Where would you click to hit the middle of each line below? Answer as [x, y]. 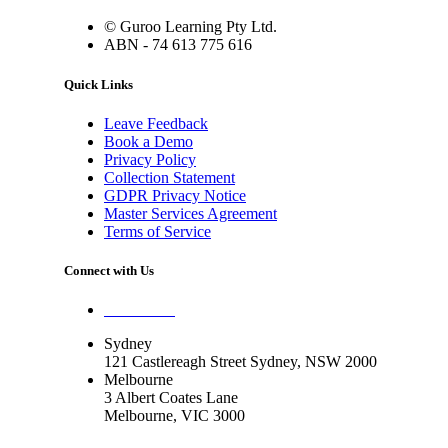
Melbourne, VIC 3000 [174, 416]
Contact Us [139, 310]
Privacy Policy [150, 159]
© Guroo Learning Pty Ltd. [190, 27]
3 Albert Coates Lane [171, 398]
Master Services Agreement [190, 213]
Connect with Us [109, 270]
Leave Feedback [156, 123]
